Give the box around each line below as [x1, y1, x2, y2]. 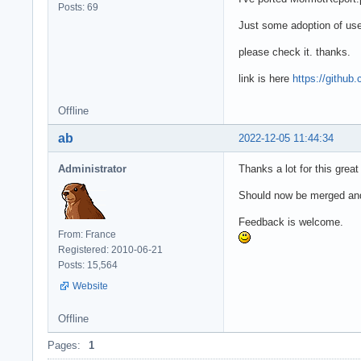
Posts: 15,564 [58, 259, 118, 271]
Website [73, 280, 108, 292]
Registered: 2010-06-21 [58, 243, 163, 255]
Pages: [48, 338, 81, 351]
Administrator [58, 162, 127, 175]
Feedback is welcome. [239, 215, 343, 228]
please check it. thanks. [239, 45, 351, 58]
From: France [58, 228, 116, 240]
